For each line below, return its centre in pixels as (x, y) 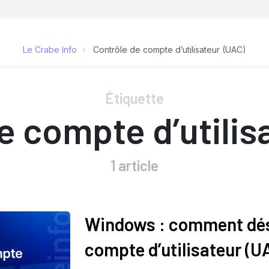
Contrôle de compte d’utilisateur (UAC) (168, 50)
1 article (134, 165)
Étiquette (134, 98)
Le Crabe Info (50, 50)
